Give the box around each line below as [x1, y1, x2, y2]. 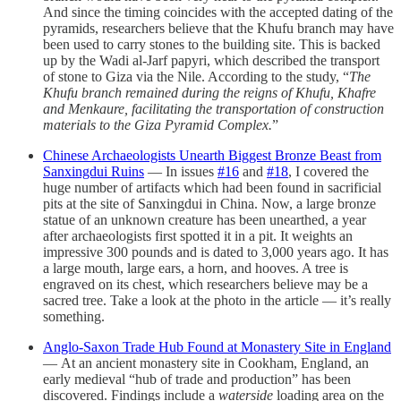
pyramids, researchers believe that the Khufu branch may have [43, 20, 394, 36]
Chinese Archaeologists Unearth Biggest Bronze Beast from [43, 147, 381, 163]
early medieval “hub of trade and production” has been [43, 371, 351, 387]
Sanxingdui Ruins [43, 163, 144, 179]
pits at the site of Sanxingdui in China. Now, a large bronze [43, 195, 376, 211]
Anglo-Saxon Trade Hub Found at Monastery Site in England [43, 338, 391, 354]
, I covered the [288, 163, 369, 179]
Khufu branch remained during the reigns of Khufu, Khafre [43, 84, 376, 100]
